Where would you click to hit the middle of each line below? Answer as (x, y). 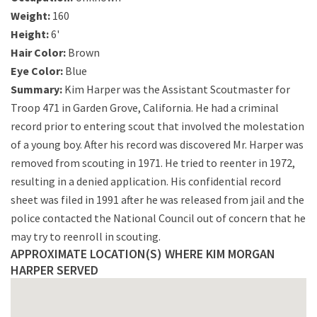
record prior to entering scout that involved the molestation (157, 126)
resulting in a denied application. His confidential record (146, 181)
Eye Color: (37, 71)
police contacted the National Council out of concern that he (158, 218)
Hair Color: (38, 52)
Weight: (30, 16)
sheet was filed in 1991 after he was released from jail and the (157, 200)
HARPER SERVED (54, 270)
